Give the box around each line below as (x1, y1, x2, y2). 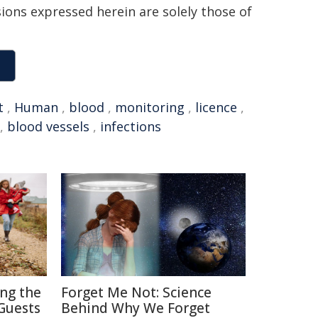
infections (100, 118, 161, 135)
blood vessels (7, 118, 89, 135)
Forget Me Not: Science (61, 283, 212, 302)
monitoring (115, 99, 185, 116)
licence (195, 99, 237, 116)
